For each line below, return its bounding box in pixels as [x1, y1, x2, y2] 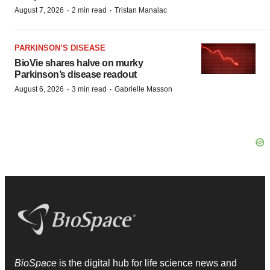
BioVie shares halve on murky [14, 57, 143, 68]
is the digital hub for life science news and [59, 257, 237, 268]
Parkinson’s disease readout [14, 69, 137, 80]
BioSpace [14, 257, 59, 268]
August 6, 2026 [14, 84, 64, 93]
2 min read [72, 5, 107, 14]
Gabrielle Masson [115, 84, 172, 93]
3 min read [72, 84, 107, 93]
